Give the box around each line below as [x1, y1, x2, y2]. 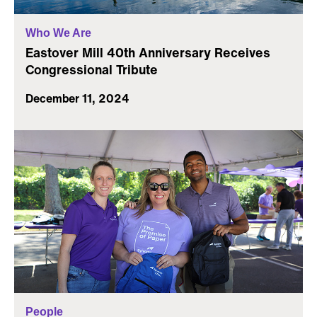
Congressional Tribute [25, 60, 158, 79]
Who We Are [25, 27, 91, 40]
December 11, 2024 [25, 90, 129, 108]
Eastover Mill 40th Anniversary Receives [25, 43, 270, 62]
